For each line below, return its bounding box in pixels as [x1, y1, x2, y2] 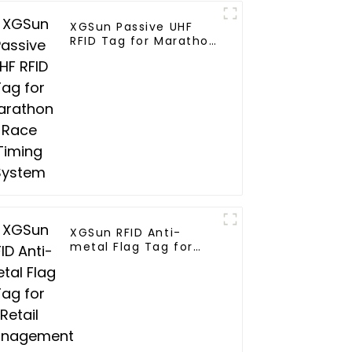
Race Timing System [70, 47, 205, 64]
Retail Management [70, 253, 200, 269]
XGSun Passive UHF [70, 19, 193, 35]
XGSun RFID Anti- [70, 225, 181, 241]
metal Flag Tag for [70, 239, 193, 255]
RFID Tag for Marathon [70, 33, 218, 49]
